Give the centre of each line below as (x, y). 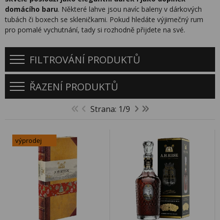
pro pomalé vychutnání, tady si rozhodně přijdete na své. (95, 30)
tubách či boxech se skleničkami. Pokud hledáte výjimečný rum (104, 19)
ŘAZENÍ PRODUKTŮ (74, 86)
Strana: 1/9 (110, 109)
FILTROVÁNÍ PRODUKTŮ (85, 59)
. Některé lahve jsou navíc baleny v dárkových (130, 9)
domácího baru (31, 9)
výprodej (28, 140)
